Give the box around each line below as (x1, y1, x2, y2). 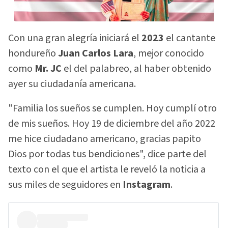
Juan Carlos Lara (58, 46, 133, 61)
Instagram (123, 178, 170, 192)
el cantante (164, 31, 215, 45)
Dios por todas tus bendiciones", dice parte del (8, 147, 207, 162)
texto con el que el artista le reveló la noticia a (8, 162, 206, 177)
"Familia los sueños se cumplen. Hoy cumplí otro (8, 101, 217, 116)
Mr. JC (35, 61, 64, 76)
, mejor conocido (133, 46, 204, 61)
